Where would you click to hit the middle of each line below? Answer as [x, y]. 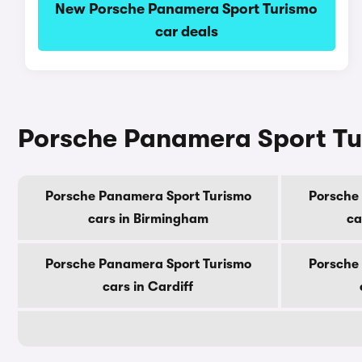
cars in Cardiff [148, 287]
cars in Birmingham [148, 219]
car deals [186, 32]
